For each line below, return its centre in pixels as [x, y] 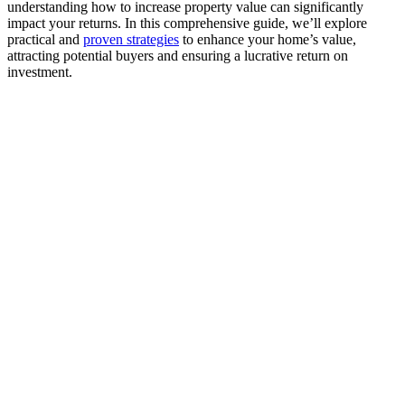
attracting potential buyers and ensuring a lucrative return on [178, 55]
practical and [45, 39]
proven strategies [131, 39]
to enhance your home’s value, [268, 39]
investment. [40, 71]
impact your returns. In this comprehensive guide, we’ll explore [187, 23]
